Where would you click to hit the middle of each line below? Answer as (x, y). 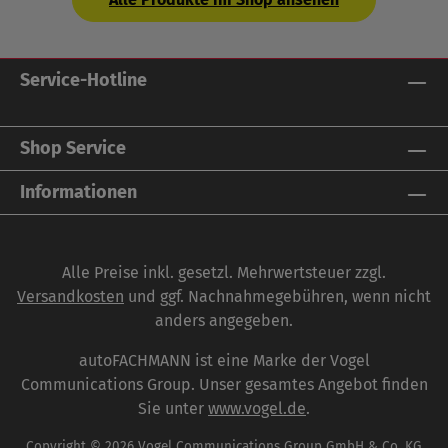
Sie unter (173, 409)
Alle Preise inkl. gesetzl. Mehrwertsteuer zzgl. (224, 273)
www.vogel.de (257, 409)
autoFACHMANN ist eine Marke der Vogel (224, 361)
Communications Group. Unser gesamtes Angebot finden (224, 385)
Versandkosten (70, 297)
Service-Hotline (83, 80)
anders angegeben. (224, 321)
